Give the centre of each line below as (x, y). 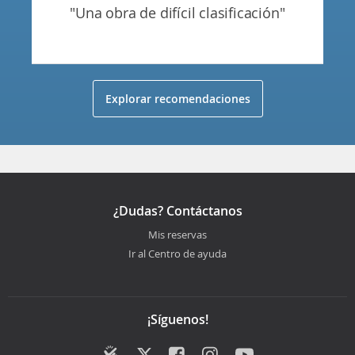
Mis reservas (177, 234)
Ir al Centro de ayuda (177, 253)
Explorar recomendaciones (177, 98)
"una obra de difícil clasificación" (185, 12)
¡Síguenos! (177, 319)
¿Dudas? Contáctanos (177, 210)
